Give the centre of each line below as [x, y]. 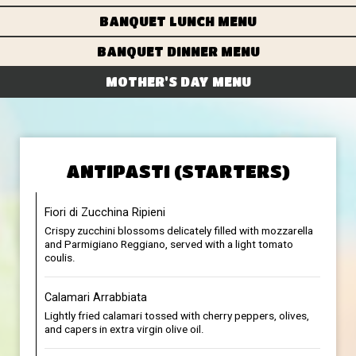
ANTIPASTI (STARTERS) [178, 171]
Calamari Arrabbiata [96, 297]
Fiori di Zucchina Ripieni [105, 212]
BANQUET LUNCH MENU [178, 21]
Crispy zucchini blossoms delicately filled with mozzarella [179, 230]
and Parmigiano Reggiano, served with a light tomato [169, 244]
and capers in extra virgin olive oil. [124, 329]
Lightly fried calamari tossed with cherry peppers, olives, [177, 315]
